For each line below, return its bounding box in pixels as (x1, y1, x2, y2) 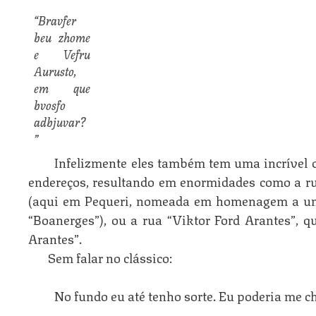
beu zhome (34, 28, 90, 46)
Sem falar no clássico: (48, 246, 172, 268)
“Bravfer (34, 11, 77, 29)
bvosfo (34, 95, 66, 114)
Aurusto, (34, 61, 77, 80)
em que (34, 78, 90, 97)
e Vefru (34, 44, 90, 63)
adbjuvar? (34, 112, 87, 130)
